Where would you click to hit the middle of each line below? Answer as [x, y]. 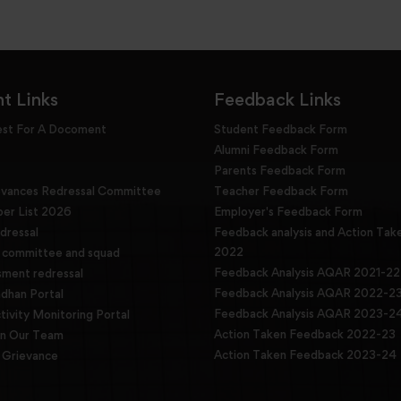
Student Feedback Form [281, 129]
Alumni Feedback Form [276, 149]
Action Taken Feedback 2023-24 [305, 354]
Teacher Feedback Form [281, 191]
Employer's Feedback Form [288, 211]
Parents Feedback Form [280, 170]
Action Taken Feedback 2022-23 [305, 334]
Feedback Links [277, 99]
